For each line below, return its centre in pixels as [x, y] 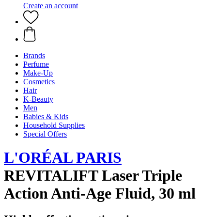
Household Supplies [54, 125]
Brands [34, 55]
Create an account [51, 6]
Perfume [36, 64]
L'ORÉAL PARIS [63, 158]
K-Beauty [38, 99]
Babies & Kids [46, 116]
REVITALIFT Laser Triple [93, 176]
